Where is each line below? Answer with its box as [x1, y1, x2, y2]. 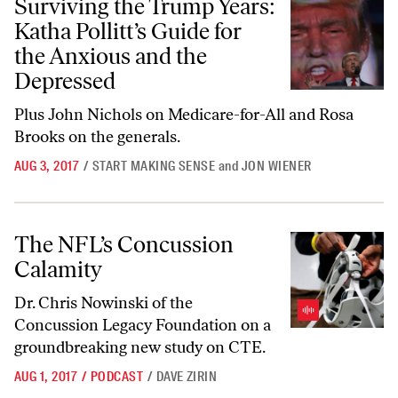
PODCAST [90, 368, 144, 386]
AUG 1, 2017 [14, 368, 78, 386]
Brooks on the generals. [14, 127, 180, 147]
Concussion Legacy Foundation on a [14, 315, 271, 335]
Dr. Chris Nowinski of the [14, 293, 193, 313]
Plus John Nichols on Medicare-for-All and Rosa [14, 105, 354, 124]
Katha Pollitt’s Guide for [14, 17, 241, 45]
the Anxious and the [14, 42, 207, 70]
